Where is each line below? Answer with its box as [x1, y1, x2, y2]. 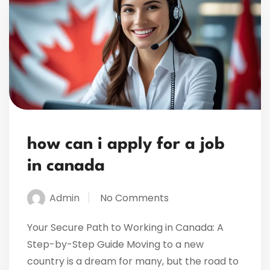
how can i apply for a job [27, 136, 225, 154]
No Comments [100, 191, 169, 206]
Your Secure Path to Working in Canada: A [27, 221, 224, 235]
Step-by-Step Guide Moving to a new [27, 237, 204, 252]
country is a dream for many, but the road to [27, 254, 239, 269]
